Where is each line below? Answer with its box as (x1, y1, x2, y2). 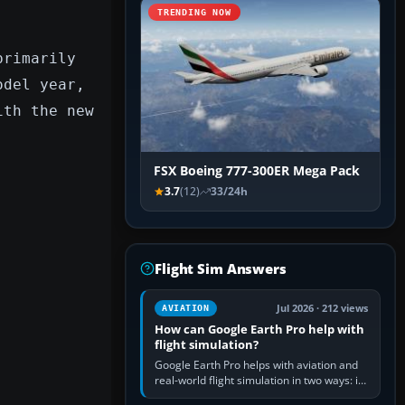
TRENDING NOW (157, 7, 231, 18)
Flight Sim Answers (155, 259, 287, 278)
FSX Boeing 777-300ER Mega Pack (154, 163, 360, 180)
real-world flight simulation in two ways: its (155, 372, 367, 389)
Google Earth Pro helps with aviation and (155, 357, 358, 373)
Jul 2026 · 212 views (277, 302, 368, 316)
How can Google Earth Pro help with (155, 321, 364, 338)
